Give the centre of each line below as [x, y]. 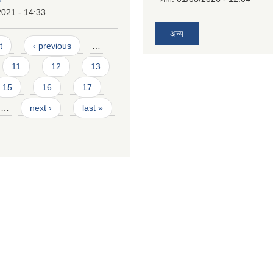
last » [92, 108]
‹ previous [52, 45]
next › [41, 108]
